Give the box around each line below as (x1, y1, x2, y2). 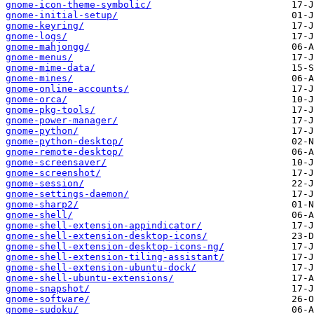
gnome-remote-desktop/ (6, 146, 123, 158)
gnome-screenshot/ (6, 168, 101, 179)
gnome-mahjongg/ (6, 41, 90, 53)
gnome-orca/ (6, 94, 67, 105)
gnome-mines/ (6, 73, 73, 84)
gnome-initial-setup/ (6, 10, 118, 21)
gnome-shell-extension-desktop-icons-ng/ (6, 241, 224, 252)
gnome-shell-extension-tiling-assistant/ (6, 252, 224, 263)
